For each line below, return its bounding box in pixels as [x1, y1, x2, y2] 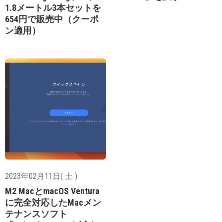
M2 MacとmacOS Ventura [5, 186, 100, 196]
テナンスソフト [5, 209, 67, 219]
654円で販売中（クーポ [5, 14, 99, 24]
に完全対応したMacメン [5, 197, 101, 208]
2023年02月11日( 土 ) [5, 171, 77, 181]
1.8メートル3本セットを [5, 2, 101, 13]
